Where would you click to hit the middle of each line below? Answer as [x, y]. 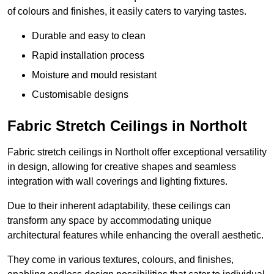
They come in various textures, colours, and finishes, [120, 260]
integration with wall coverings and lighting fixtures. [117, 182]
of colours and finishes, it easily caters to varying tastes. [127, 12]
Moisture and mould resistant [94, 75]
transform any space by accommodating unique [109, 221]
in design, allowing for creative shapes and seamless [122, 167]
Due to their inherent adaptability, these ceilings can [119, 206]
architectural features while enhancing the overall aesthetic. [135, 235]
